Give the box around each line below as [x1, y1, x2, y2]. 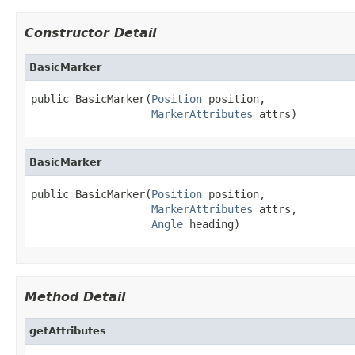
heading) [183, 217, 240, 231]
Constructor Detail [25, 25, 156, 40]
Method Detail [25, 288, 125, 304]
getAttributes [29, 324, 106, 337]
